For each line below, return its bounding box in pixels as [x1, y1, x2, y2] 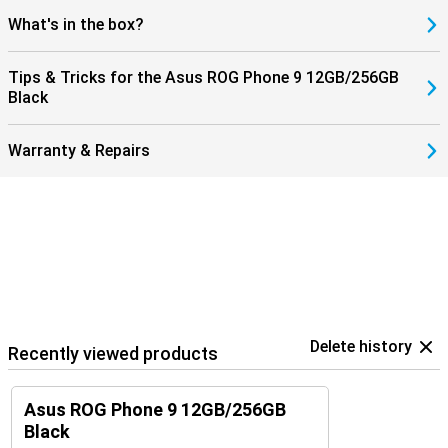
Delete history [310, 337, 412, 356]
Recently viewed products [8, 343, 218, 364]
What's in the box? [8, 15, 144, 34]
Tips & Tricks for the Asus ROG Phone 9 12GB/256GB [8, 68, 399, 87]
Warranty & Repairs [8, 141, 150, 160]
